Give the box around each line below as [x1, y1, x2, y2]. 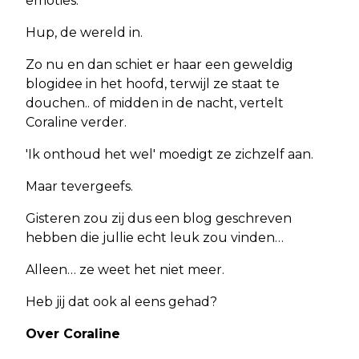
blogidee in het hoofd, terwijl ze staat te [26, 75, 280, 91]
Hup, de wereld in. [26, 24, 143, 40]
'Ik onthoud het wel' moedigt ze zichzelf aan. [26, 146, 313, 162]
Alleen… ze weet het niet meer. [26, 261, 224, 277]
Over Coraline [26, 325, 120, 341]
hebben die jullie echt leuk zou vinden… [26, 229, 284, 245]
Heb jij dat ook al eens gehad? [26, 293, 217, 309]
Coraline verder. [26, 114, 127, 130]
